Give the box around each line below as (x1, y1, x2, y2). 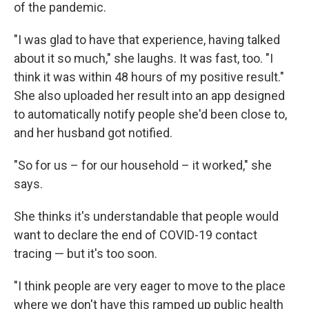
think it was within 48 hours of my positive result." (14, 70, 284, 84)
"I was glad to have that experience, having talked (14, 32, 280, 47)
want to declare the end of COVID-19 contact (14, 228, 257, 242)
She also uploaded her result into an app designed (14, 88, 285, 103)
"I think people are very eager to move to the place (14, 279, 286, 293)
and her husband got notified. (14, 126, 172, 140)
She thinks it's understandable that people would (14, 209, 279, 223)
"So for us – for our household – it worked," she (14, 158, 272, 172)
